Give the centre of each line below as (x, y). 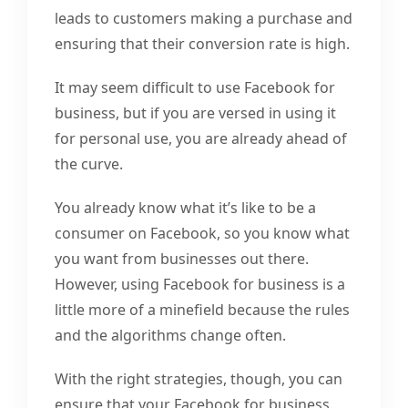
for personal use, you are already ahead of (201, 138)
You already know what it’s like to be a (185, 207)
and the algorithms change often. (170, 335)
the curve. (89, 163)
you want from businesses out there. (182, 258)
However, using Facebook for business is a (200, 284)
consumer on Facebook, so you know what (202, 233)
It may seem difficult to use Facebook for (195, 87)
